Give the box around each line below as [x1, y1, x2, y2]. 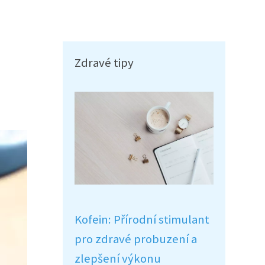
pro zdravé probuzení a [75, 231, 197, 247]
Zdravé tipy [75, 55, 134, 70]
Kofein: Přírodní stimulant [75, 212, 209, 227]
